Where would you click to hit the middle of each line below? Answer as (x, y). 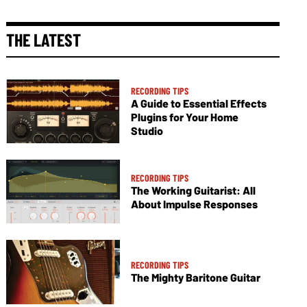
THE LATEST (44, 39)
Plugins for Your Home (184, 117)
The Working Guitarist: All (193, 191)
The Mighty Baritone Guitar (195, 278)
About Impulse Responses (194, 204)
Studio (147, 131)
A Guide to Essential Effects (198, 103)
